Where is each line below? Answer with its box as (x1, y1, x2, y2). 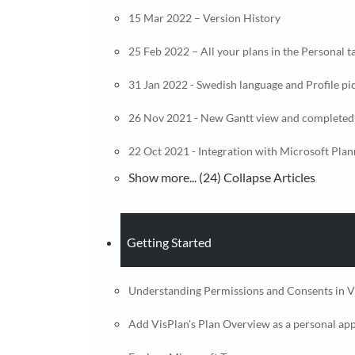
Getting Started (127, 234, 212, 250)
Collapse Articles (223, 170, 315, 185)
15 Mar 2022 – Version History (128, 11, 281, 25)
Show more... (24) (128, 170, 223, 185)
